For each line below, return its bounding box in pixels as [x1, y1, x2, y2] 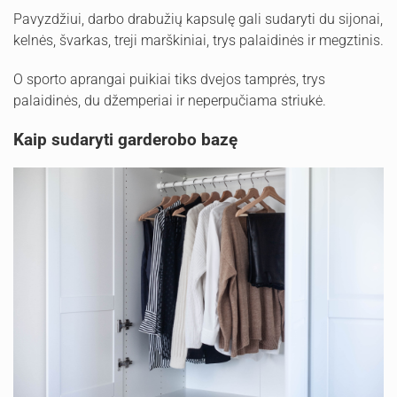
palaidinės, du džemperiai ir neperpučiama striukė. [13, 92, 326, 110]
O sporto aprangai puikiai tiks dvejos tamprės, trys [13, 71, 325, 89]
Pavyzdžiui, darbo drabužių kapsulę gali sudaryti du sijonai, [13, 11, 383, 28]
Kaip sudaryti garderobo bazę [13, 129, 237, 151]
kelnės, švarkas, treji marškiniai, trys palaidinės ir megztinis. [13, 32, 384, 50]
